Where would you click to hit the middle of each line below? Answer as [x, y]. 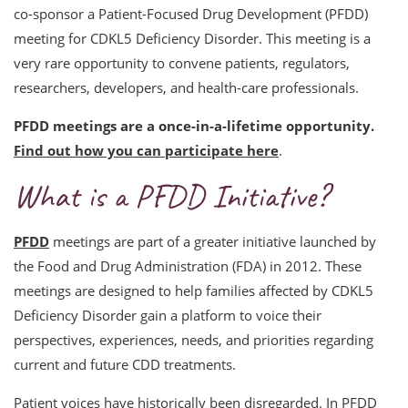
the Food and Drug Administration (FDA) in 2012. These [188, 266]
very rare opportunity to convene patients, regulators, [182, 63]
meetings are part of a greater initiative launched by [213, 241]
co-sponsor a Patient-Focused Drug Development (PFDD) [191, 14]
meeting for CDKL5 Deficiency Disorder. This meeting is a [192, 38]
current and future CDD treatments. [125, 364]
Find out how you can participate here [146, 150]
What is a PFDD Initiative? [171, 196]
